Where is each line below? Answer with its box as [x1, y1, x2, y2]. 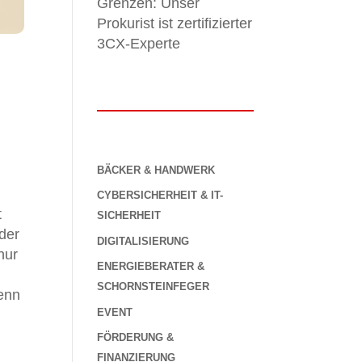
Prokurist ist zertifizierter [97, 15, 253, 32]
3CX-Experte [97, 35, 181, 52]
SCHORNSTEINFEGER [97, 280, 210, 293]
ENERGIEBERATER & [97, 260, 205, 273]
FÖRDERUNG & [97, 331, 175, 344]
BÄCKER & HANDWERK [97, 163, 216, 176]
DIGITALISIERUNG [97, 234, 190, 247]
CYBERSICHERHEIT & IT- [97, 189, 224, 202]
